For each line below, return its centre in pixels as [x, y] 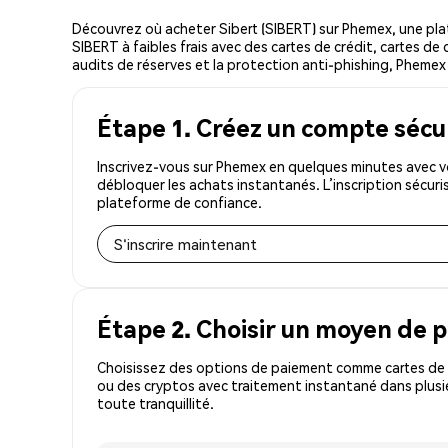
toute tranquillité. [155, 402]
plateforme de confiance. [179, 201]
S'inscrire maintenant [185, 243]
